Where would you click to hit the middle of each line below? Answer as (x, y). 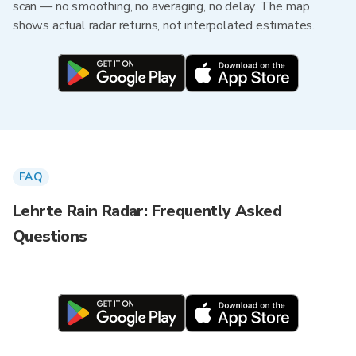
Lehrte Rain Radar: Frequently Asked (147, 211)
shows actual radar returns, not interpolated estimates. (164, 25)
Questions (50, 236)
